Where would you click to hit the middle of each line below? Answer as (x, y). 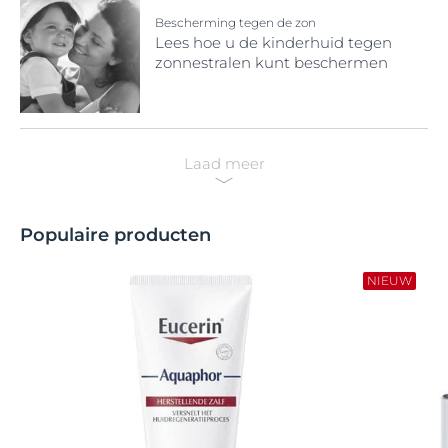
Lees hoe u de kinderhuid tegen (273, 42)
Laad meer (224, 163)
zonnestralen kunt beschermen (271, 62)
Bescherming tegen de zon (235, 22)
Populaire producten (115, 235)
